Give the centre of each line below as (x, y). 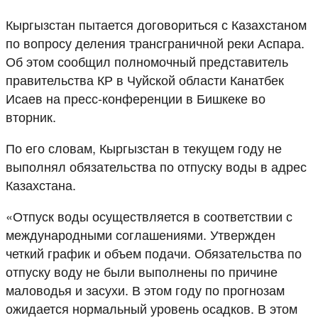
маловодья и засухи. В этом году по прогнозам (145, 289)
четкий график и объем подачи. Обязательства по (154, 252)
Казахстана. (41, 184)
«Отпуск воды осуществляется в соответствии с (149, 215)
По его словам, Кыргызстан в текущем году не (144, 147)
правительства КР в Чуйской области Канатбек (145, 79)
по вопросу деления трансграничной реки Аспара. (155, 42)
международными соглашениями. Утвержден (141, 234)
